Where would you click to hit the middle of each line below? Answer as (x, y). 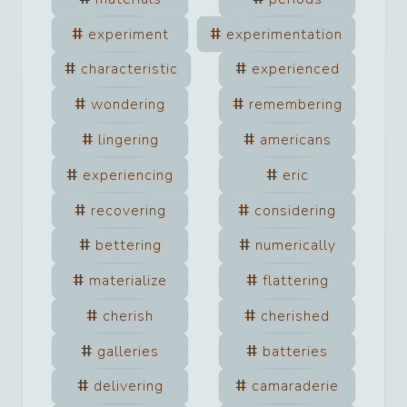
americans (295, 140)
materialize (128, 281)
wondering (128, 105)
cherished (295, 316)
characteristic (129, 69)
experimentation (285, 34)
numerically (295, 246)
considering (295, 210)
